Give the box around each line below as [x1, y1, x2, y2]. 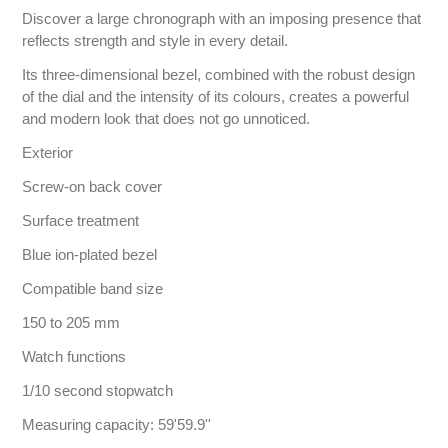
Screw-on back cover [22, 177, 163, 195]
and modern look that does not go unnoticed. [22, 109, 311, 127]
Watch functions [22, 347, 127, 365]
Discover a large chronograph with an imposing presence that [22, 9, 422, 27]
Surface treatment [22, 211, 140, 229]
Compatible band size [22, 279, 164, 297]
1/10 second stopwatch [22, 381, 174, 399]
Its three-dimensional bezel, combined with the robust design [22, 65, 416, 83]
